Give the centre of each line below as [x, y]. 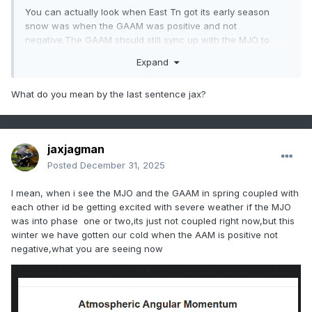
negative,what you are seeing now [87, 249]
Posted [64, 165]
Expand [155, 62]
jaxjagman [76, 149]
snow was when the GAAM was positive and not [131, 26]
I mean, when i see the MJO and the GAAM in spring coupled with [155, 193]
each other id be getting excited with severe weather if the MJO [151, 207]
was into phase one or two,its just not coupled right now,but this [153, 221]
